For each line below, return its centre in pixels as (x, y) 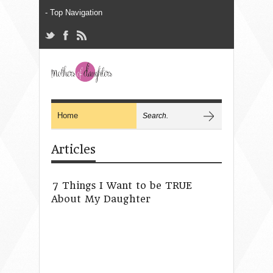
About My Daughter (101, 199)
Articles (73, 149)
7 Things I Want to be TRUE (122, 185)
